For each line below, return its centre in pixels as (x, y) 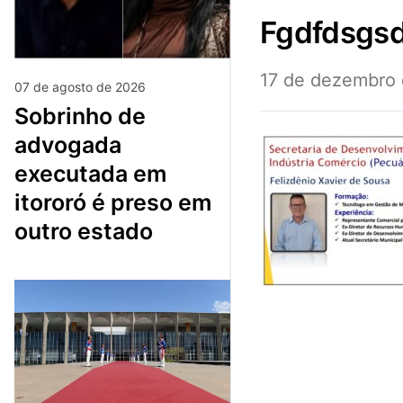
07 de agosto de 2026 (80, 87)
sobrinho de (22, 116)
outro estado (84, 232)
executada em (90, 174)
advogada (68, 145)
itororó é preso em (113, 203)
